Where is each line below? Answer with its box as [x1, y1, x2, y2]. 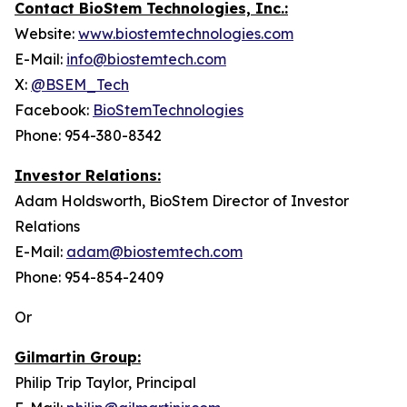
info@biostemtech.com [66, 50, 226, 68]
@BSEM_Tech [31, 75, 129, 94]
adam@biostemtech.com [66, 243, 243, 261]
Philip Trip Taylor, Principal [15, 373, 196, 392]
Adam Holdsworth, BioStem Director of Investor [15, 192, 349, 210]
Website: [15, 25, 78, 43]
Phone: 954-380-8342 [15, 126, 162, 144]
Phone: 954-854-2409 [15, 268, 164, 286]
